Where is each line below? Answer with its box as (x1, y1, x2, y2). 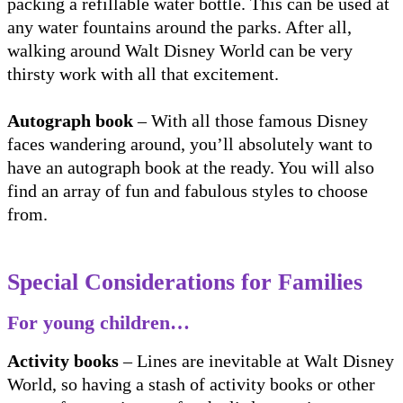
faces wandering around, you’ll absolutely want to (7, 133, 372, 154)
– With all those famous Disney (133, 110, 368, 130)
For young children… (7, 310, 195, 334)
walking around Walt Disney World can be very (7, 40, 353, 60)
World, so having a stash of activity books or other (7, 373, 375, 394)
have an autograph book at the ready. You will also (7, 157, 374, 177)
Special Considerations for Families (7, 268, 369, 295)
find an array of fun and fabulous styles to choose (7, 180, 368, 201)
